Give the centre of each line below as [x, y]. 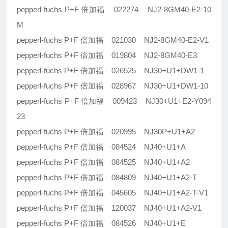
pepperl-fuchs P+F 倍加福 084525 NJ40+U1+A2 [104, 162]
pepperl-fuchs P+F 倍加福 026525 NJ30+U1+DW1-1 [111, 71]
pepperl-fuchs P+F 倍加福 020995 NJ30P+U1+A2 [106, 132]
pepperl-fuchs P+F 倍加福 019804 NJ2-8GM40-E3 [107, 55]
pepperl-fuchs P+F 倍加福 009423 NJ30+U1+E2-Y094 [114, 101]
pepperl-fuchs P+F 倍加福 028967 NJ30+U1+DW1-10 [113, 86]
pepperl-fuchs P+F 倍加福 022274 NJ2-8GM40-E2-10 [114, 10]
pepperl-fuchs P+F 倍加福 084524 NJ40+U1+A [102, 147]
